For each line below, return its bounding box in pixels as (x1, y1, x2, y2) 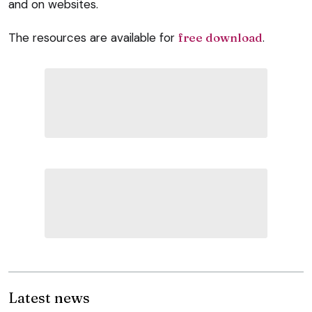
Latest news (8, 288, 90, 306)
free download (178, 29, 263, 45)
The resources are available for (8, 29, 178, 45)
